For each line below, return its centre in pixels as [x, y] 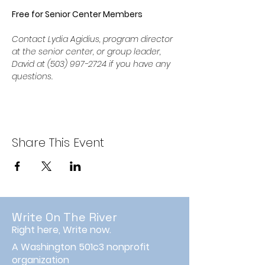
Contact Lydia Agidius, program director [93, 39]
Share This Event [58, 143]
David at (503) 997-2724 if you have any [92, 64]
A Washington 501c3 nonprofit [81, 247]
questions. [32, 76]
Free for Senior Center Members [77, 14]
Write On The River [64, 217]
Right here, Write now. [62, 230]
